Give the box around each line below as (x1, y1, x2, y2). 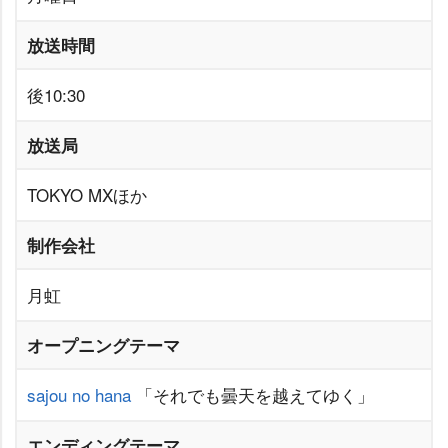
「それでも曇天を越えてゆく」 (131, 382, 374, 408)
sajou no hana (27, 382, 131, 408)
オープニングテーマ (27, 333, 180, 358)
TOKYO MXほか (27, 182, 147, 208)
